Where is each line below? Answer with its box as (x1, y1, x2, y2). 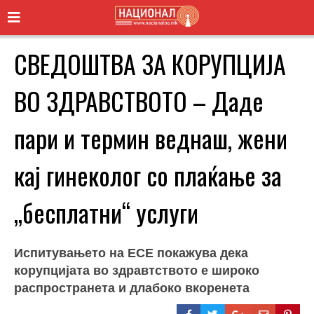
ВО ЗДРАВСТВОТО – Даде (14, 81, 264, 119)
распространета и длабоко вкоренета (14, 280, 250, 295)
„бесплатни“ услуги (14, 193, 198, 231)
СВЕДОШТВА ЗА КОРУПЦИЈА (14, 44, 286, 82)
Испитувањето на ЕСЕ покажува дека (14, 245, 248, 260)
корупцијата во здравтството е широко (14, 263, 259, 278)
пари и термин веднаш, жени (14, 118, 287, 156)
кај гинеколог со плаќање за (14, 156, 282, 193)
